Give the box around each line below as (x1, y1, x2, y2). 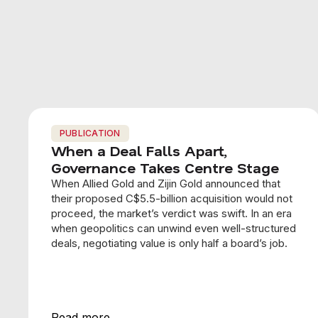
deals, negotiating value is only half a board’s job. (51, 236, 287, 251)
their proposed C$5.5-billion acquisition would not (51, 192, 292, 206)
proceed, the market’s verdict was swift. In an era (51, 207, 292, 221)
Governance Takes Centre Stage (51, 158, 279, 177)
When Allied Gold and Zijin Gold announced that (51, 177, 280, 191)
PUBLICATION (60, 128, 121, 139)
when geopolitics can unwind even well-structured (51, 221, 296, 236)
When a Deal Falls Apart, (51, 141, 226, 160)
